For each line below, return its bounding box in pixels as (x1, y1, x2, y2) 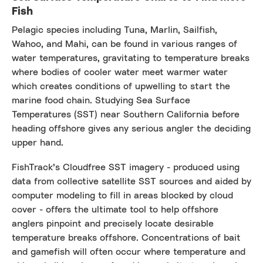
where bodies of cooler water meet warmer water (12, 66, 228, 78)
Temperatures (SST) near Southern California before (12, 108, 240, 120)
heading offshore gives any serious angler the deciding (12, 122, 251, 134)
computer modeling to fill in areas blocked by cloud (12, 189, 233, 201)
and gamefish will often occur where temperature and (12, 245, 245, 258)
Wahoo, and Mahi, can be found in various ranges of (12, 38, 237, 50)
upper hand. (12, 136, 63, 149)
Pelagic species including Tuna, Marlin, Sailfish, (12, 23, 217, 36)
